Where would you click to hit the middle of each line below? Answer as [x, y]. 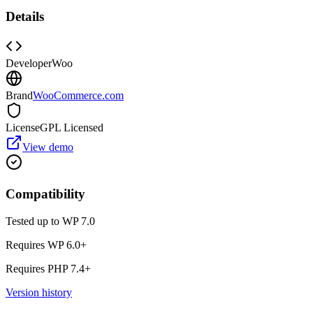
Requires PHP [38, 268]
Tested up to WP [43, 221]
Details [25, 17]
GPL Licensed [72, 128]
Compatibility [45, 194]
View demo [48, 147]
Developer [29, 64]
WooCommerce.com [78, 96]
